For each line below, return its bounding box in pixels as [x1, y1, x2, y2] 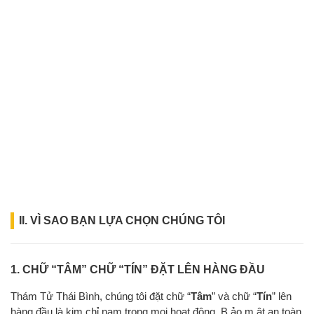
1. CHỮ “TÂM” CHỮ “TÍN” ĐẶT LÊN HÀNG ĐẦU [11, 264, 265, 276]
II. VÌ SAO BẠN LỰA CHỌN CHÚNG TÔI [19, 214, 225, 227]
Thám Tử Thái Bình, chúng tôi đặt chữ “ [11, 290, 191, 303]
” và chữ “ [212, 290, 257, 303]
